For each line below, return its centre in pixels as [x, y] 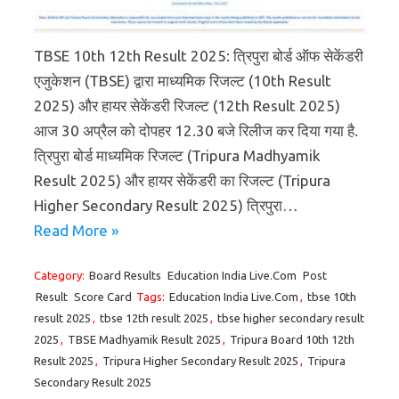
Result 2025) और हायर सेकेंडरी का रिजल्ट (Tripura [182, 181]
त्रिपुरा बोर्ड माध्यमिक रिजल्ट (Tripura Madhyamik [177, 156]
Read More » [76, 231]
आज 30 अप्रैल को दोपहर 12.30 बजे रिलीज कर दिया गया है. [196, 131]
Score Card [103, 297]
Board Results [125, 276]
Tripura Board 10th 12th [292, 340]
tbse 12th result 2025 [154, 318]
